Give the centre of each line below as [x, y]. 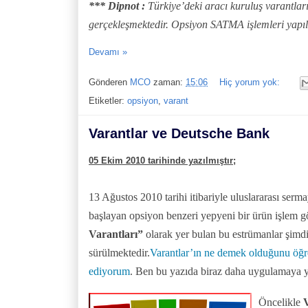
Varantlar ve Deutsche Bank [179, 133]
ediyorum [109, 271]
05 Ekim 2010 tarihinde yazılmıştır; [162, 160]
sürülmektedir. [119, 252]
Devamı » [108, 52]
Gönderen [109, 82]
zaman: [169, 82]
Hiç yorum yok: [251, 82]
